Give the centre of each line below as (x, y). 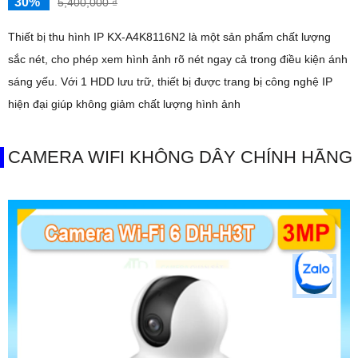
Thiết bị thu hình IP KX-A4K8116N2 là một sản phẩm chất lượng (169, 36)
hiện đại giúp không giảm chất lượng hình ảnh (124, 103)
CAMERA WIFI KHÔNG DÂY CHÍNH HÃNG (180, 157)
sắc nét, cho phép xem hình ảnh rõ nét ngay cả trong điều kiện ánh (178, 59)
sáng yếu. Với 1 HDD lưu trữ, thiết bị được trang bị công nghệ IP (34, 81)
